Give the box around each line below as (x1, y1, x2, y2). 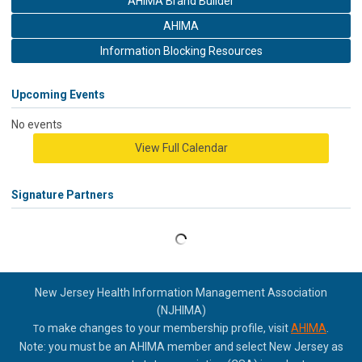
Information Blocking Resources (99, 44, 263, 57)
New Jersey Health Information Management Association (35, 286, 327, 299)
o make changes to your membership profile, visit (39, 322, 291, 335)
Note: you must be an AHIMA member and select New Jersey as (19, 340, 343, 353)
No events (11, 118, 62, 131)
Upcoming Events (11, 88, 105, 101)
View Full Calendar (134, 141, 228, 154)
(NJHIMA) (156, 304, 206, 317)
